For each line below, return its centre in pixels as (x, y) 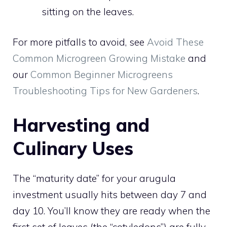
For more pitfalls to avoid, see (80, 42)
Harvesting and (81, 125)
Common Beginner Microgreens (102, 75)
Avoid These (175, 42)
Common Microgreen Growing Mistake (99, 59)
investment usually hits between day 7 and (110, 194)
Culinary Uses (73, 148)
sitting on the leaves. (88, 11)
